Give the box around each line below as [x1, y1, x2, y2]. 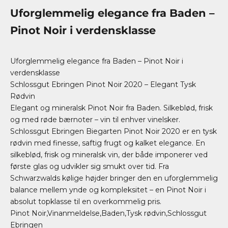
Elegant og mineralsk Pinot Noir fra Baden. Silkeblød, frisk [10, 103, 213, 112]
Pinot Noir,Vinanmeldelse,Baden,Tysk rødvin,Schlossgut [10, 209, 207, 218]
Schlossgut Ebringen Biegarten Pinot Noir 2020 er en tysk [10, 127, 217, 136]
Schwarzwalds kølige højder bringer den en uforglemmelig [10, 174, 218, 183]
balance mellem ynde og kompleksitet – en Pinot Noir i [10, 185, 206, 194]
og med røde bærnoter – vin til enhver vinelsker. [10, 115, 180, 124]
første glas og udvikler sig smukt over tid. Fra [10, 162, 169, 171]
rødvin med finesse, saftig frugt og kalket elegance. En [10, 138, 205, 148]
